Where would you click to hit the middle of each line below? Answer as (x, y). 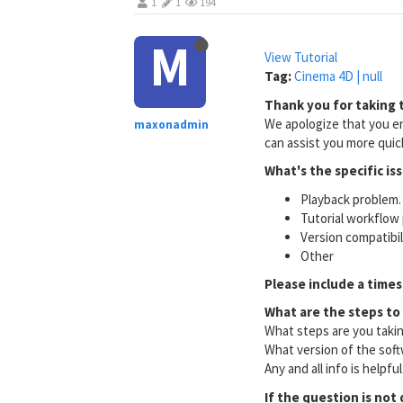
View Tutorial (301, 57)
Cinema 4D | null (339, 76)
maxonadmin (172, 125)
